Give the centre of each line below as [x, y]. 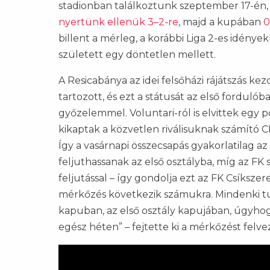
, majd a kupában [221, 22]
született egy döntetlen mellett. [137, 55]
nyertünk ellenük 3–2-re [118, 22]
